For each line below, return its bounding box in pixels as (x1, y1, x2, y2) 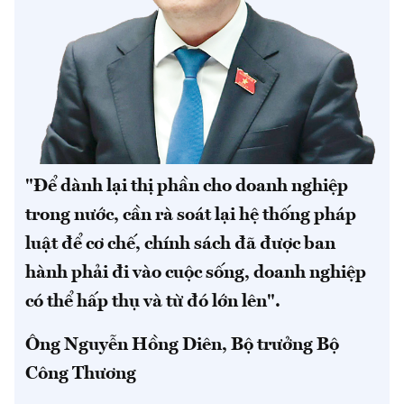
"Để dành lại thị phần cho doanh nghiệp (25, 177, 348, 196)
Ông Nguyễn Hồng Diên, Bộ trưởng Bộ (25, 335, 339, 354)
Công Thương (25, 364, 136, 383)
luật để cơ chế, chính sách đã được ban (25, 234, 335, 253)
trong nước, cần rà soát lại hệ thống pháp (25, 206, 356, 225)
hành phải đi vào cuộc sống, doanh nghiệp (25, 263, 366, 282)
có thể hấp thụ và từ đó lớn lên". (25, 292, 280, 311)
